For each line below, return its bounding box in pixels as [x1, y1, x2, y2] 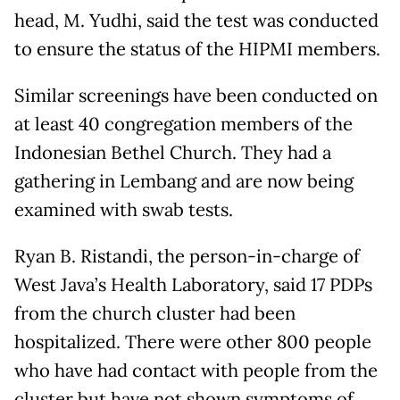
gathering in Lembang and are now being [14, 169, 354, 193]
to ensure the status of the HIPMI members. [14, 37, 380, 61]
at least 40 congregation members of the [14, 112, 353, 136]
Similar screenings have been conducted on [14, 83, 378, 107]
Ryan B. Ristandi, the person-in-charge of [14, 244, 360, 268]
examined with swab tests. [14, 197, 233, 221]
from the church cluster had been [14, 301, 296, 325]
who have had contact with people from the [14, 358, 378, 382]
